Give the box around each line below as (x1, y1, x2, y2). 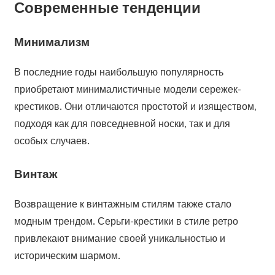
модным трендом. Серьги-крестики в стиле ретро (14, 214, 238, 227)
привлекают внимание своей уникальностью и (14, 231, 225, 244)
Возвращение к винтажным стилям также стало (14, 197, 231, 210)
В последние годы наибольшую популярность (14, 66, 223, 79)
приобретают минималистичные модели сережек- (14, 83, 241, 96)
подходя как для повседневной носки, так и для (14, 117, 230, 130)
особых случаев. (14, 134, 90, 147)
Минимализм (14, 34, 90, 49)
